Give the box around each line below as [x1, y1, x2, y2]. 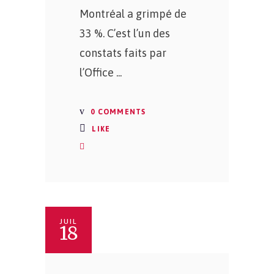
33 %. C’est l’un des [80, 27, 170, 40]
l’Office [80, 66, 116, 79]
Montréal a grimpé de [80, 7, 187, 20]
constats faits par [80, 46, 166, 59]
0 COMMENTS [88, 108, 146, 116]
